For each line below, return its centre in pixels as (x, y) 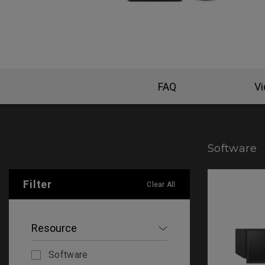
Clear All (161, 185)
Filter (38, 184)
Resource (54, 228)
